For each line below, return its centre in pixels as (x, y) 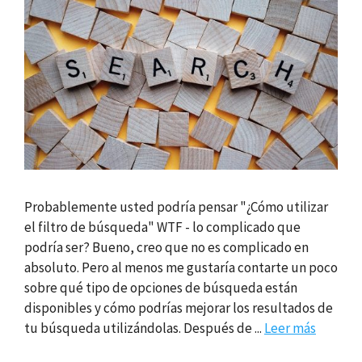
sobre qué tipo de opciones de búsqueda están (161, 287)
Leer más (290, 328)
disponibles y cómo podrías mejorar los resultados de (179, 307)
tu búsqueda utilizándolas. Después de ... (144, 328)
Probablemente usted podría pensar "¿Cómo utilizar (176, 206)
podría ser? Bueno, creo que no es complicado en (166, 247)
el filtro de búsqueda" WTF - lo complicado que (162, 227)
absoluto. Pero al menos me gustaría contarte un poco (181, 267)
